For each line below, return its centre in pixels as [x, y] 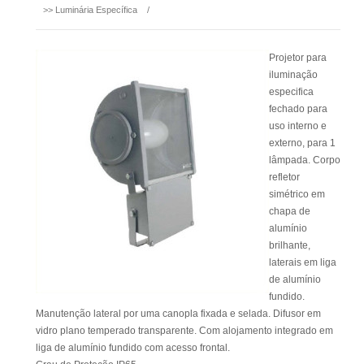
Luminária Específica [96, 10]
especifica [291, 92]
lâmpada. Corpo [305, 160]
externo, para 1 [302, 143]
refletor [284, 177]
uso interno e [298, 126]
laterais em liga [303, 262]
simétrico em [297, 194]
